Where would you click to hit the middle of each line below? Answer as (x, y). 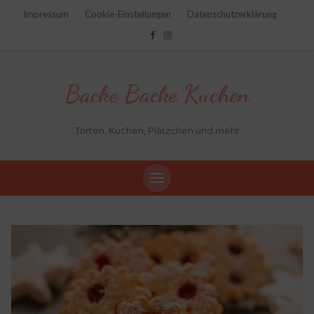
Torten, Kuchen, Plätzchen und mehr (157, 130)
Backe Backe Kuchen (157, 94)
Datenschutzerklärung (232, 14)
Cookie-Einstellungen (128, 14)
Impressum (46, 14)
